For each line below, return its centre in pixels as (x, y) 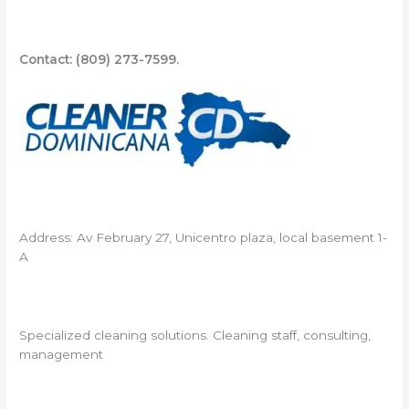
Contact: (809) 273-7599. (100, 60)
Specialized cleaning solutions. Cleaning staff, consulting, (195, 335)
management (62, 354)
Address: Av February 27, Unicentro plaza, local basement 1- (204, 237)
